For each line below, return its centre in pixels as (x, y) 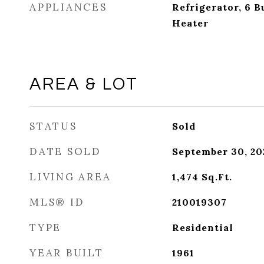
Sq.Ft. (217, 177)
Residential (202, 227)
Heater (190, 23)
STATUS (53, 126)
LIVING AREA (70, 177)
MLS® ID (57, 202)
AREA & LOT (84, 84)
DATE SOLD (65, 151)
